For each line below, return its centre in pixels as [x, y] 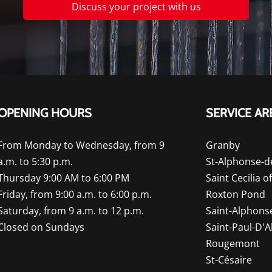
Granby [223, 145]
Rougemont [233, 243]
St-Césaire [229, 260]
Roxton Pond [236, 194]
